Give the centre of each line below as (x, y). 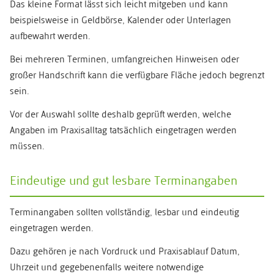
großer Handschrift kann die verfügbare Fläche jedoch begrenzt (137, 76)
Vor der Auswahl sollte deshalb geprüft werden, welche (120, 116)
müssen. (27, 147)
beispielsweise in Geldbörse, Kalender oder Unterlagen (120, 21)
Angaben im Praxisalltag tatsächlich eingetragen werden (123, 131)
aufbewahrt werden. (50, 37)
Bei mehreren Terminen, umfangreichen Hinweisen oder (124, 61)
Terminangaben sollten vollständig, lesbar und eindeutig (124, 213)
